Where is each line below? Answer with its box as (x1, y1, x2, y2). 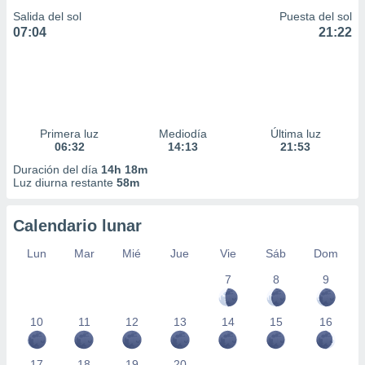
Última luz (270, 127, 321, 140)
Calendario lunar (13, 217, 142, 235)
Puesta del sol (279, 10, 352, 23)
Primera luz (40, 127, 99, 140)
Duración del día (13, 163, 101, 176)
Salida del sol (13, 10, 81, 23)
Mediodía (158, 127, 207, 140)
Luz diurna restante (13, 176, 117, 189)
